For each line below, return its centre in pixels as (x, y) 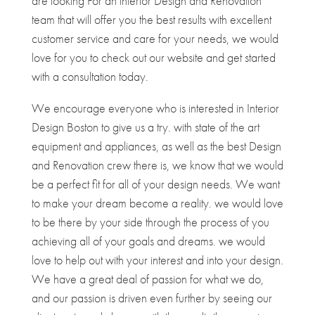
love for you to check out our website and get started (153, 57)
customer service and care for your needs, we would (155, 38)
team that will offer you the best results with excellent (151, 19)
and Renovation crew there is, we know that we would (157, 165)
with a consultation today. (90, 76)
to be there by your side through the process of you (150, 221)
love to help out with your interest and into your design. (157, 259)
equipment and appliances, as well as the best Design (156, 146)
